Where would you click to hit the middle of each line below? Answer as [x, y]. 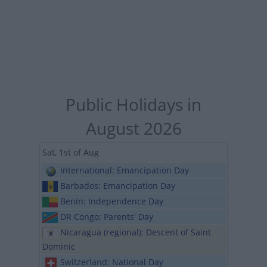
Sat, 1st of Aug [71, 152]
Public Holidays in [133, 104]
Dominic [59, 246]
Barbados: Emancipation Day [118, 186]
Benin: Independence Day [112, 201]
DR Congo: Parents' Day [107, 217]
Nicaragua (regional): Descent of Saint [136, 232]
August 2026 [133, 128]
